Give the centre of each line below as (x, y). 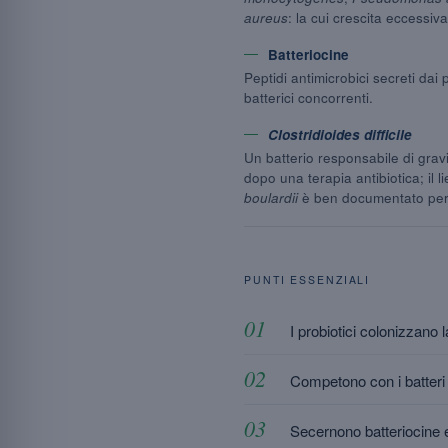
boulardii (271, 197)
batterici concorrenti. (308, 97)
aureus (266, 17)
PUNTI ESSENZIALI (307, 279)
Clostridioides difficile (340, 134)
